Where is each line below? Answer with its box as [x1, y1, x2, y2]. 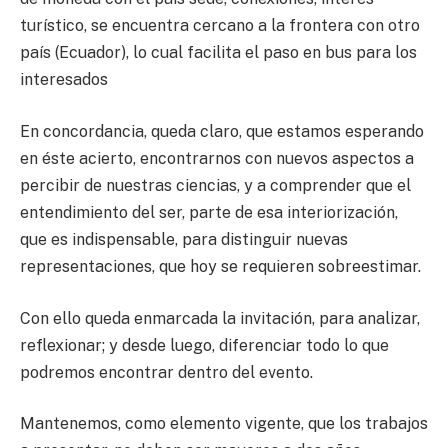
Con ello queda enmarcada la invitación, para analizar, [20, 308, 420, 328]
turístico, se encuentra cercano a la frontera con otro [20, 16, 420, 36]
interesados [20, 70, 108, 90]
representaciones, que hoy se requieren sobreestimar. [20, 256, 421, 276]
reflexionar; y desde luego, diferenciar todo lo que [20, 335, 389, 355]
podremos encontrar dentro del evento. [20, 362, 313, 382]
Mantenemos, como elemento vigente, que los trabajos [20, 414, 428, 434]
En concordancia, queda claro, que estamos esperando [20, 121, 424, 141]
